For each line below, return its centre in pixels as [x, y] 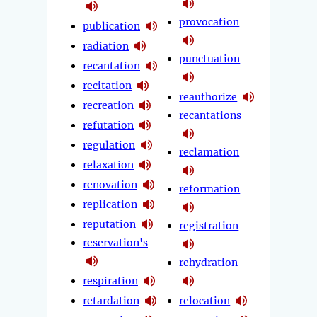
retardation [111, 300]
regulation [109, 145]
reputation [109, 224]
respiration [110, 281]
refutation [108, 125]
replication [110, 204]
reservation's [115, 243]
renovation [110, 184]
